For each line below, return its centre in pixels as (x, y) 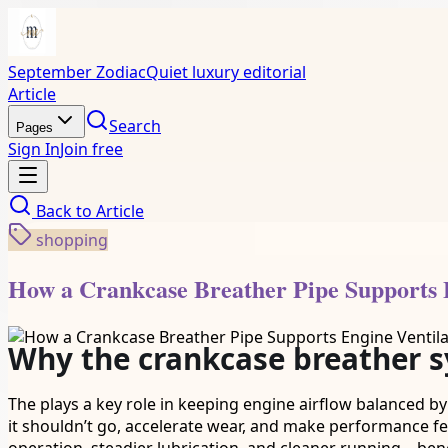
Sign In (34, 149)
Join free (91, 149)
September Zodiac (77, 72)
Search (135, 126)
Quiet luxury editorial (226, 72)
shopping (72, 240)
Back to (64, 211)
